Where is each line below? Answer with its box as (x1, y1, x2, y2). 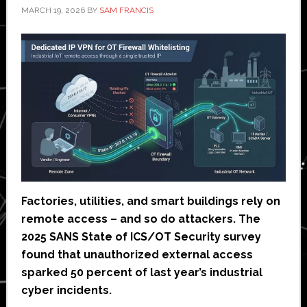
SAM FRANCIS (99, 5, 153, 15)
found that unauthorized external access (21, 247, 253, 261)
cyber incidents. (21, 283, 112, 297)
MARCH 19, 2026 (21, 5, 85, 15)
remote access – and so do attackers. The (21, 212, 260, 225)
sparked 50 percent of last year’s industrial (21, 265, 262, 279)
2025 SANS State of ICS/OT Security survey (21, 230, 261, 243)
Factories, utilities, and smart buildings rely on (21, 194, 280, 208)
